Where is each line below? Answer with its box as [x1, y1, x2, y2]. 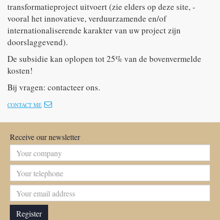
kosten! [7, 65, 33, 77]
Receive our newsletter [10, 132, 80, 142]
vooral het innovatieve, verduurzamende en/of [7, 13, 166, 25]
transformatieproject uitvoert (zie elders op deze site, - [7, 1, 195, 13]
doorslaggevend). [7, 36, 68, 48]
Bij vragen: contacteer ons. [7, 82, 100, 93]
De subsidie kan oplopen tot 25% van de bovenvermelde [7, 53, 201, 65]
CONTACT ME [7, 101, 42, 109]
